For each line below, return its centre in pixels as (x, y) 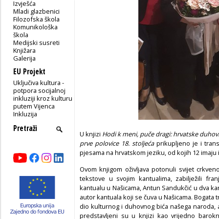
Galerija (25, 58)
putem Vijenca (34, 106)
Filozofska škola (37, 19)
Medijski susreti (37, 42)
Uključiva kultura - (39, 82)
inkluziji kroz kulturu (43, 98)
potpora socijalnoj (40, 90)
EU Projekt (29, 71)
